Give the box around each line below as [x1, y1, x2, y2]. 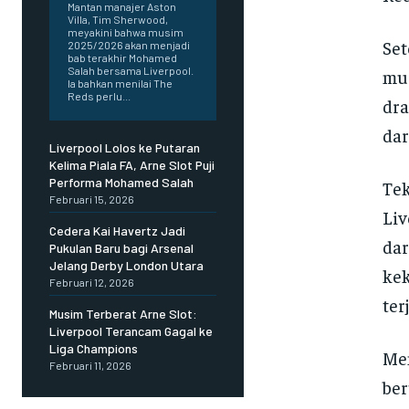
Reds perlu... [68, 89, 131, 103]
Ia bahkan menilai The [68, 77, 173, 90]
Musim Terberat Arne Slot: [49, 306, 197, 322]
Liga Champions [49, 341, 138, 357]
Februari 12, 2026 [49, 276, 134, 289]
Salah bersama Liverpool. [68, 64, 194, 78]
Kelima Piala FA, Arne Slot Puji [49, 157, 215, 173]
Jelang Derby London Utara [49, 257, 204, 274]
